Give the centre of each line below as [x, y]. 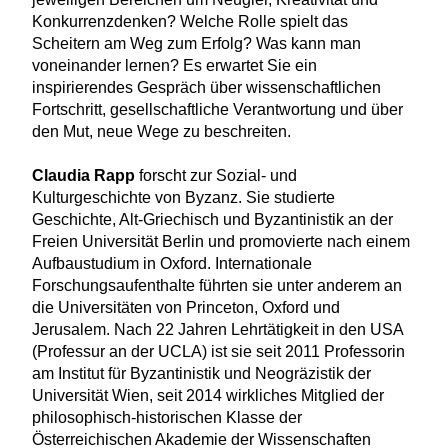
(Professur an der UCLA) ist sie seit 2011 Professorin [218, 351]
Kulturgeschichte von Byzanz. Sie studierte [183, 197]
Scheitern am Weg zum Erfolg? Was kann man [196, 43]
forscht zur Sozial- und [215, 175]
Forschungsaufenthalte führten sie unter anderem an [216, 285]
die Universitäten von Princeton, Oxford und [185, 307]
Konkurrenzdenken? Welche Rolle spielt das [189, 21]
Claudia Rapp [83, 175]
